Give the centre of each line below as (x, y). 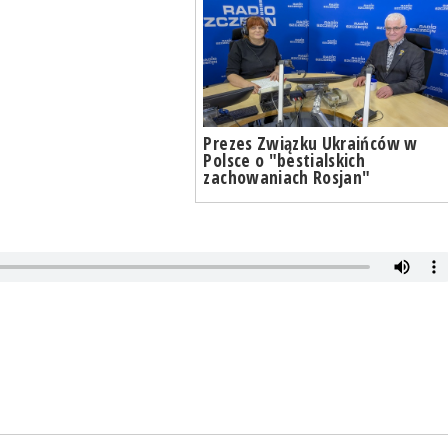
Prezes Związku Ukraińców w (310, 143)
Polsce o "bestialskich (284, 160)
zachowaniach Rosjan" (287, 177)
